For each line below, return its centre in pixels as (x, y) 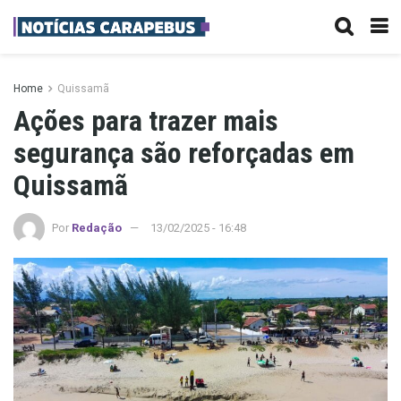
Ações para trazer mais (146, 121)
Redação (97, 227)
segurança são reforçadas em (184, 153)
